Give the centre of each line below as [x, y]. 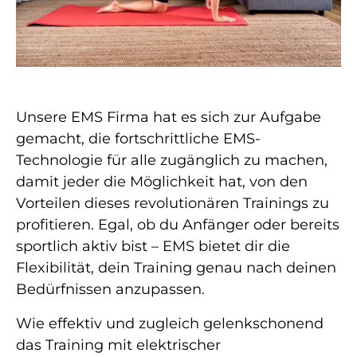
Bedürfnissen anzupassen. [110, 289]
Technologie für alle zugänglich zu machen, [172, 160]
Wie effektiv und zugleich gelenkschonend [170, 323]
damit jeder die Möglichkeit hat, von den [162, 181]
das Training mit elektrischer [118, 345]
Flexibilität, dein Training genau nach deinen [176, 267]
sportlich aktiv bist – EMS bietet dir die [153, 246]
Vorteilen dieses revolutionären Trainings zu [173, 203]
